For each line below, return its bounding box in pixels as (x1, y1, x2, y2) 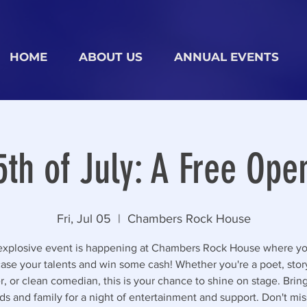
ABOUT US (79, 50, 143, 64)
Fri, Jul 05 (56, 212, 111, 225)
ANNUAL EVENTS (174, 50, 279, 64)
